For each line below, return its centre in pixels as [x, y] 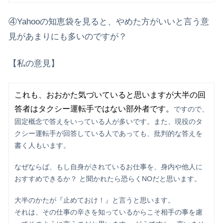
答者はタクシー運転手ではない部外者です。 [94, 109]
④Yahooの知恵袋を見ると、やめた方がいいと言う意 [109, 21]
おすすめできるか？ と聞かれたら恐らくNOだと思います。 [108, 179]
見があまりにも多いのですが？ [68, 36]
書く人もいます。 [42, 146]
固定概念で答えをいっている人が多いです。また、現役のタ [108, 122]
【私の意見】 [34, 63]
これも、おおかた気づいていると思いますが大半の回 [110, 95]
